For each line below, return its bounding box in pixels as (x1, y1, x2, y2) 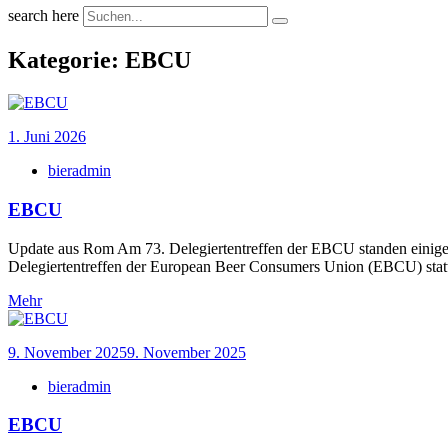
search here (8, 7, 79, 25)
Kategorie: (8, 47, 125, 74)
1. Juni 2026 (8, 128, 86, 146)
